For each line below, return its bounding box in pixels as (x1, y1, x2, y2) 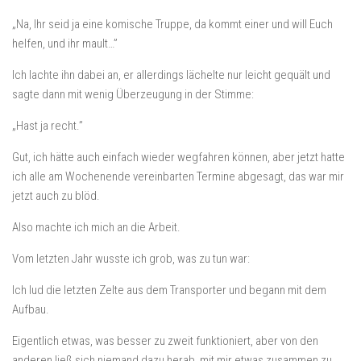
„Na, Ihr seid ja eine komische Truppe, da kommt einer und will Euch (12, 17, 333, 31)
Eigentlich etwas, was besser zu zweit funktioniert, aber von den (12, 334, 318, 348)
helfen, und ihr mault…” (12, 36, 118, 51)
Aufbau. (12, 302, 49, 317)
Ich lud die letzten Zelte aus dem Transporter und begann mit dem (12, 283, 326, 297)
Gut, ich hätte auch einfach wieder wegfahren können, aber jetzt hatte (12, 150, 345, 164)
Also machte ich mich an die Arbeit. (12, 220, 180, 234)
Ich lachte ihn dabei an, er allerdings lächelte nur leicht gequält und (12, 68, 330, 82)
